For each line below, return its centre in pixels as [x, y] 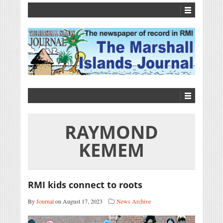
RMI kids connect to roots [85, 185]
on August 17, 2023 [78, 201]
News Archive [134, 201]
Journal [45, 201]
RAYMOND [111, 132]
